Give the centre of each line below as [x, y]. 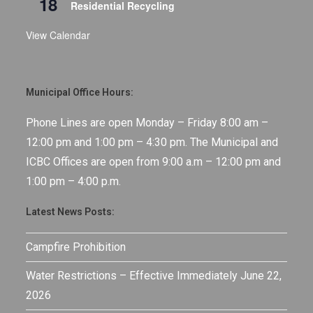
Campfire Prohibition [76, 247]
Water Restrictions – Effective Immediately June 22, [154, 275]
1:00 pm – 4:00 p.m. [74, 181]
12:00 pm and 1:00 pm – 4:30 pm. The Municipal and [152, 142]
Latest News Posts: [71, 211]
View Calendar [58, 35]
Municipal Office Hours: [80, 92]
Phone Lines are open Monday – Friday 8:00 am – [147, 122]
